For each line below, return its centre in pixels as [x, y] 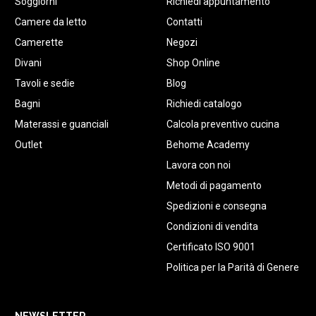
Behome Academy [208, 145]
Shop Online [193, 63]
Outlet [28, 145]
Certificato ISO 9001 [211, 247]
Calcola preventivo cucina [223, 124]
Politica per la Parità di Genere [232, 268]
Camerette [39, 43]
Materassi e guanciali [61, 124]
